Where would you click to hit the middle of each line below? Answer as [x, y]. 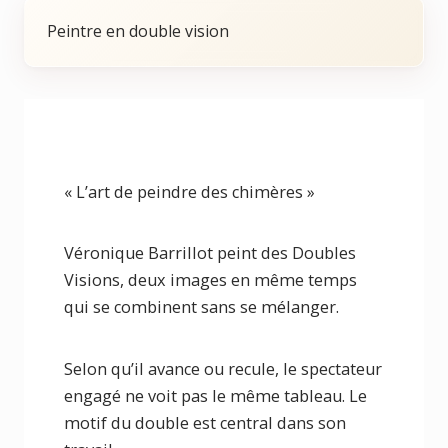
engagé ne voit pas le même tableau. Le [215, 395]
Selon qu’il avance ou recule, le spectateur [223, 368]
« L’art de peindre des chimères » [189, 192]
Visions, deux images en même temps [210, 280]
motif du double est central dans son [205, 422]
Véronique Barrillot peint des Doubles [210, 253]
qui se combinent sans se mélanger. [201, 307]
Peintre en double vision [138, 31]
